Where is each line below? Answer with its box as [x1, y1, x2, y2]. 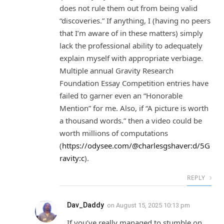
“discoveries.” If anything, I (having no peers [59, 15, 210, 26]
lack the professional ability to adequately [59, 40, 202, 51]
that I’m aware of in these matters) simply [59, 28, 203, 38]
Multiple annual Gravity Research [59, 65, 173, 76]
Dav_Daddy [67, 201, 104, 209]
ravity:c [59, 153, 84, 163]
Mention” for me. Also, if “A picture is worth [59, 103, 208, 113]
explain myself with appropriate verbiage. [59, 53, 203, 63]
